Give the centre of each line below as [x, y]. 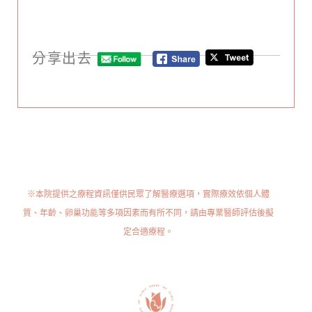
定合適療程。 [148, 232]
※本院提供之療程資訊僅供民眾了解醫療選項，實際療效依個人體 [148, 194]
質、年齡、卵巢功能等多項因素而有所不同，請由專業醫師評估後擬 [148, 213]
